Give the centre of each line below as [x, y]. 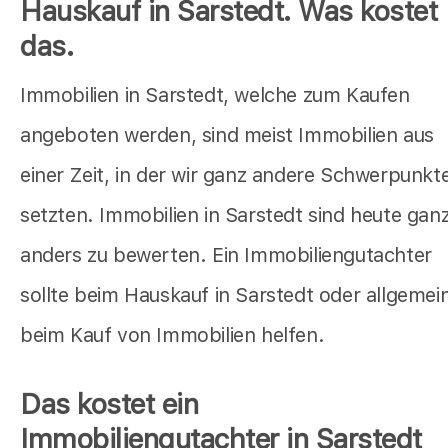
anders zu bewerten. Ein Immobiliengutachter [226, 255]
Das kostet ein [109, 404]
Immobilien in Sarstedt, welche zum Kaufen [215, 95]
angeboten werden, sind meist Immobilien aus [227, 135]
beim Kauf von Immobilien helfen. [172, 335]
